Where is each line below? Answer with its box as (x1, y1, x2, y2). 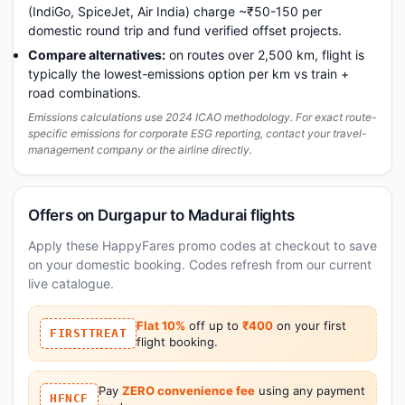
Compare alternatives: (28, 46, 165, 62)
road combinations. (28, 84, 141, 100)
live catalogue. (28, 275, 114, 291)
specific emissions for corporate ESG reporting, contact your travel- (28, 126, 367, 140)
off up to (185, 317, 242, 333)
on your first (273, 317, 346, 333)
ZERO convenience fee (121, 382, 255, 398)
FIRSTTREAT (50, 325, 127, 340)
